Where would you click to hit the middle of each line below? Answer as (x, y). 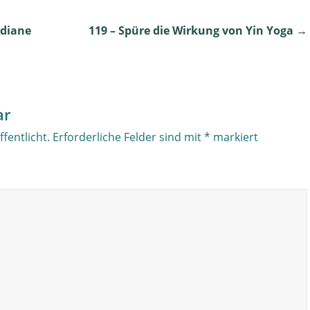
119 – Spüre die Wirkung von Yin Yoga (192, 30)
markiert (234, 137)
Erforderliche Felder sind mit (128, 137)
